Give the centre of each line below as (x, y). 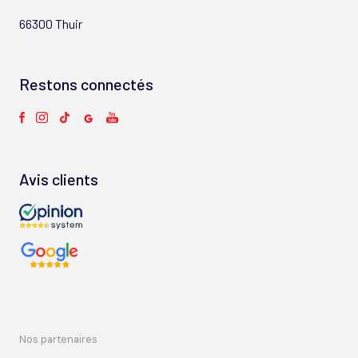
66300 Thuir (51, 23)
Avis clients (59, 179)
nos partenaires (62, 339)
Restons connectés (86, 84)
